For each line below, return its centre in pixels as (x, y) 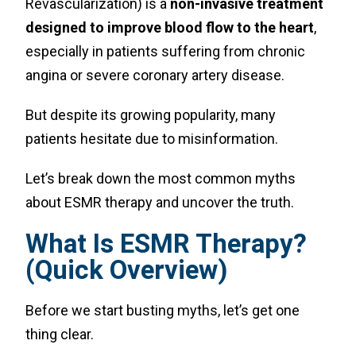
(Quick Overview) (127, 270)
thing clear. (60, 334)
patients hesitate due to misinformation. (152, 139)
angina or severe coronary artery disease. (155, 75)
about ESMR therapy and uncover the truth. (160, 202)
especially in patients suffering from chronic (166, 51)
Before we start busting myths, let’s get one (163, 310)
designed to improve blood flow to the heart (170, 27)
